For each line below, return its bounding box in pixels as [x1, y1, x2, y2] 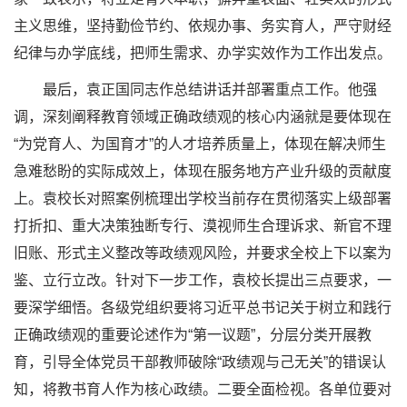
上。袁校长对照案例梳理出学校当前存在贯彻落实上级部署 [14, 191, 392, 207]
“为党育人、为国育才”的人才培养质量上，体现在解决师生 [14, 136, 386, 153]
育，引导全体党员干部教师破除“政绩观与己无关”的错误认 [14, 354, 386, 371]
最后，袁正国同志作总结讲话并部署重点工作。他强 [43, 82, 377, 98]
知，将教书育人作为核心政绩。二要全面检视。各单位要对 [14, 382, 392, 398]
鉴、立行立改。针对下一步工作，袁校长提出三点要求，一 [14, 273, 392, 289]
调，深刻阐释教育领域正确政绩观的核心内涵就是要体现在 [14, 109, 392, 125]
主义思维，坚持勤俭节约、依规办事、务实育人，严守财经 [14, 18, 392, 35]
